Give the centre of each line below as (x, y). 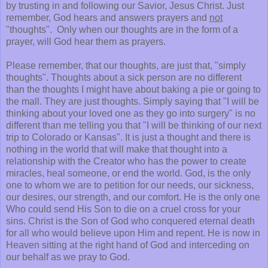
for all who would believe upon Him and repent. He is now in (133, 233)
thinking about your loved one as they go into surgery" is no (131, 113)
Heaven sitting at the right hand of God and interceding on (128, 245)
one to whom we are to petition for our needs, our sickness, (130, 185)
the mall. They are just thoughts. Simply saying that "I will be (133, 101)
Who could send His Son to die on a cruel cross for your (123, 209)
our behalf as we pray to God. (68, 257)
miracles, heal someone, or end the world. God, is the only (128, 173)
